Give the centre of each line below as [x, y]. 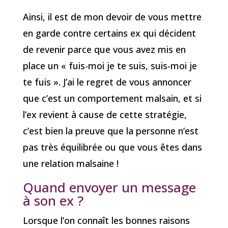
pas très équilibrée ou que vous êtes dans [112, 147]
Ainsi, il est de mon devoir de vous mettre [112, 17]
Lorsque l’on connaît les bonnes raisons [106, 221]
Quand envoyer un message [109, 188]
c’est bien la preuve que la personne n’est [110, 131]
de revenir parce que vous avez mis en [104, 50]
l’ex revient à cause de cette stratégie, [105, 115]
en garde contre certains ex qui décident [109, 33]
